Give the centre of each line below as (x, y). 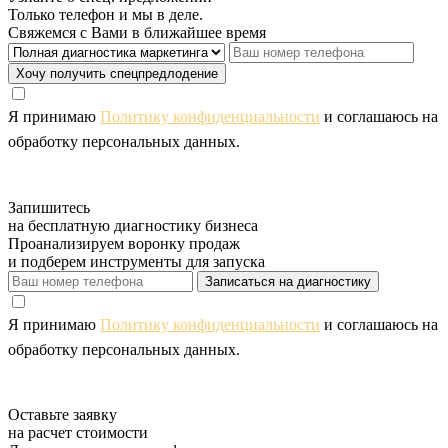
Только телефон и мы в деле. (105, 15)
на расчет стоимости (78, 433)
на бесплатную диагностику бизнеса (133, 225)
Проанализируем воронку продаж (124, 243)
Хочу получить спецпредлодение (117, 74)
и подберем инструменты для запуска (136, 261)
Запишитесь (49, 207)
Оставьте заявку (62, 415)
